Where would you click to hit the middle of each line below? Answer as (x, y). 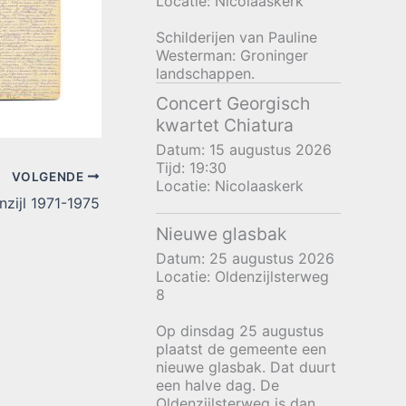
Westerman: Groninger (232, 56)
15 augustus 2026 (271, 150)
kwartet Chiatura (225, 126)
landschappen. (205, 74)
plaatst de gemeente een (241, 349)
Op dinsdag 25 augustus (240, 331)
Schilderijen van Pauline (237, 38)
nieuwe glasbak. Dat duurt (246, 367)
